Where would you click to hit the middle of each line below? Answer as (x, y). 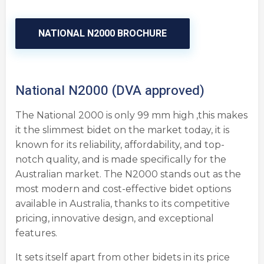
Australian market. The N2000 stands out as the (128, 174)
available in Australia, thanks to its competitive (123, 204)
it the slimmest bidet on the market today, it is (123, 130)
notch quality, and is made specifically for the (121, 159)
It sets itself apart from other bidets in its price (123, 257)
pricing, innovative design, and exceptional (115, 218)
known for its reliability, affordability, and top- (120, 145)
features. (36, 233)
